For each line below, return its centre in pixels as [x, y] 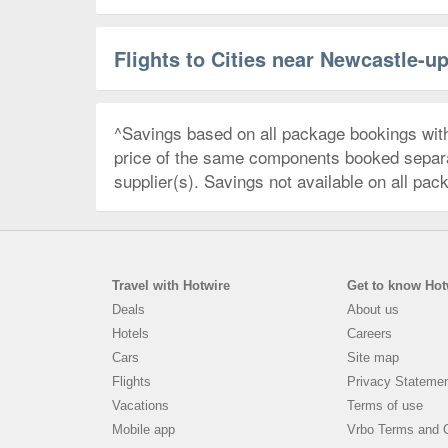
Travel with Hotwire [171, 285]
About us [373, 309]
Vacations [140, 405]
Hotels [130, 333]
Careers [370, 333]
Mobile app [143, 429]
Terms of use [385, 405]
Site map [373, 357]
